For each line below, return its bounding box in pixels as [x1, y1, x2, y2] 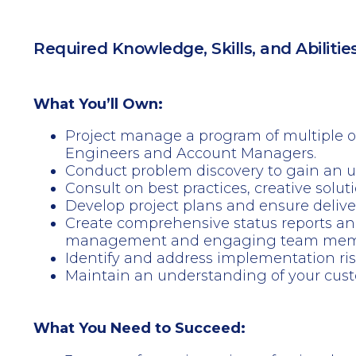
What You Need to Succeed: [33, 319, 246, 338]
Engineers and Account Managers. [65, 145, 316, 163]
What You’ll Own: [33, 95, 163, 113]
